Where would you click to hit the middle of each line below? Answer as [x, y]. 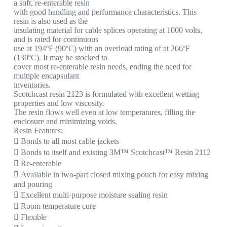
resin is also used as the [50, 21]
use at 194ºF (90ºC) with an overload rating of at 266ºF [102, 48]
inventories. [32, 85]
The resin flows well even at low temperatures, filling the [104, 112]
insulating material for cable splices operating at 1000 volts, [108, 30]
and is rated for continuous [56, 39]
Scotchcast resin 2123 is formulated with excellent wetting [106, 94]
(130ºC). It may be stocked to [60, 57]
